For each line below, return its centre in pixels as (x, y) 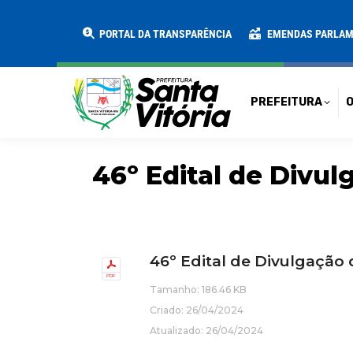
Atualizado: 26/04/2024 (206, 331)
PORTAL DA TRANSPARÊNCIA (164, 33)
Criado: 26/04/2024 (197, 310)
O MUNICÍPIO (253, 22)
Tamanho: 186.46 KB (198, 290)
